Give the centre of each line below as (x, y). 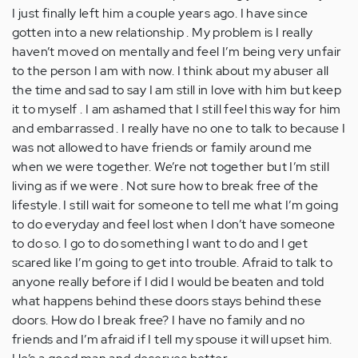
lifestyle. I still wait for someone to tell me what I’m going (175, 205)
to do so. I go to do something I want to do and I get (160, 244)
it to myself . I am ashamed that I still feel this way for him (177, 109)
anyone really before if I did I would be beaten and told (168, 282)
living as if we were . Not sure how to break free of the (165, 186)
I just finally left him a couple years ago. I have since (160, 14)
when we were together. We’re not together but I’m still (171, 167)
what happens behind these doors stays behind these (167, 301)
